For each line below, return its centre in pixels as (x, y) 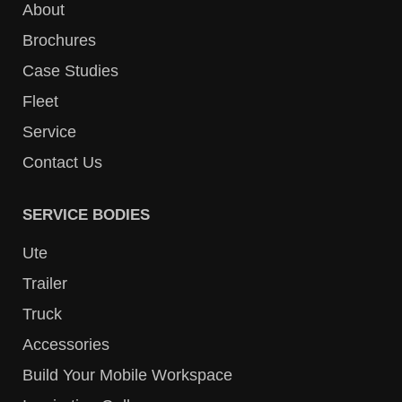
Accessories (66, 344)
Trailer (45, 283)
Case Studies (70, 70)
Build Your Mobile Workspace (127, 375)
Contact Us (62, 162)
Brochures (59, 40)
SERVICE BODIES (86, 214)
